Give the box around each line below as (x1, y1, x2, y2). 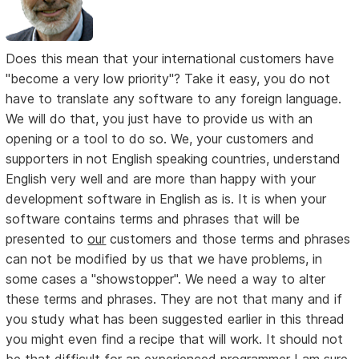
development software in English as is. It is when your (6, 191, 327, 208)
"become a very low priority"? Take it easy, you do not (6, 71, 331, 87)
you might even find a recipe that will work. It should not (6, 331, 344, 348)
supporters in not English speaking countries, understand (6, 151, 341, 167)
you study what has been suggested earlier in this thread (6, 311, 345, 328)
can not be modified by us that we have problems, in (6, 251, 323, 268)
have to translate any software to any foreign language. (6, 91, 342, 107)
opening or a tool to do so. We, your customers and (6, 131, 315, 147)
